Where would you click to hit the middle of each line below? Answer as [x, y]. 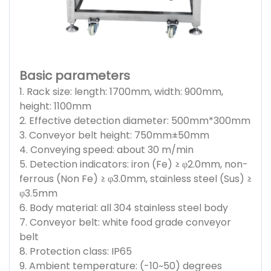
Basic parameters [75, 75]
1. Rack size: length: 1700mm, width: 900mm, [121, 91]
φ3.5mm [38, 193]
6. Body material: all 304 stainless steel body [124, 207]
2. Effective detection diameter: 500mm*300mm [135, 120]
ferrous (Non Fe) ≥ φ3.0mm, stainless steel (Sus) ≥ [135, 178]
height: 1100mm [55, 106]
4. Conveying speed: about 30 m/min [106, 149]
